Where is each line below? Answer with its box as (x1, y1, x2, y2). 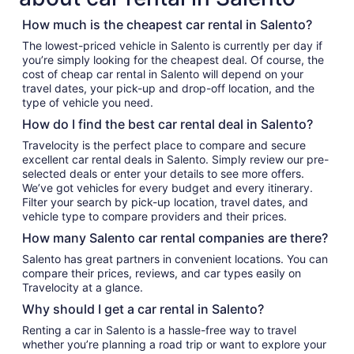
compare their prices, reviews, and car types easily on (22, 266, 301, 280)
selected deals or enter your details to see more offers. (22, 167, 304, 180)
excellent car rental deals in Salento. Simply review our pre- (22, 153, 329, 166)
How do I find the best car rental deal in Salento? (22, 116, 313, 132)
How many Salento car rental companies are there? (22, 230, 328, 246)
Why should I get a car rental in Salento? (22, 301, 264, 317)
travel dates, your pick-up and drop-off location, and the (22, 81, 314, 95)
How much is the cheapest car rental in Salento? (22, 17, 312, 32)
